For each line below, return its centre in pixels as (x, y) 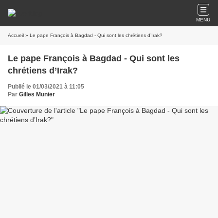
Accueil (16, 35)
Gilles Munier (37, 94)
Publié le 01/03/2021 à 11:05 (46, 87)
